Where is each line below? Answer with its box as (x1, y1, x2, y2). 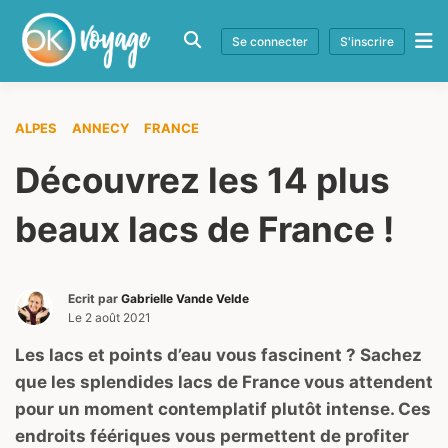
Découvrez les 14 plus (15, 158, 390, 201)
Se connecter (232, 34, 308, 50)
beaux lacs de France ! (15, 207, 394, 250)
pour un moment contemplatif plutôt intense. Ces (15, 398, 431, 419)
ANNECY (72, 119, 129, 136)
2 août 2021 (85, 309, 151, 325)
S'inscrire (340, 34, 394, 50)
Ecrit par (68, 290, 121, 306)
